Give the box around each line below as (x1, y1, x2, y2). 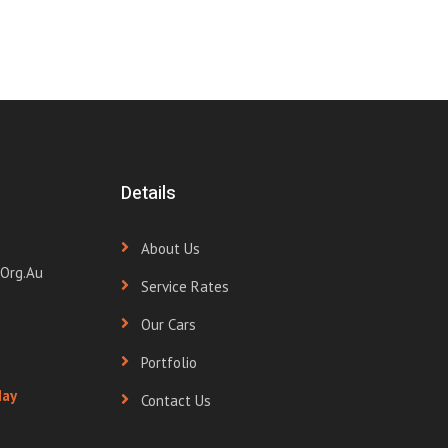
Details (121, 180, 176, 207)
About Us (141, 239, 200, 258)
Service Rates (141, 277, 229, 296)
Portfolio (141, 353, 197, 372)
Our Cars (141, 315, 196, 334)
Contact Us (141, 391, 211, 410)
